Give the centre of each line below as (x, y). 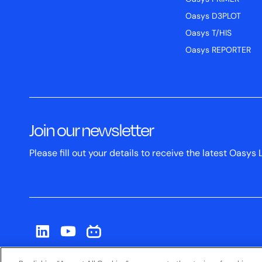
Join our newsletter (92, 129)
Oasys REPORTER (218, 51)
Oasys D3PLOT (213, 17)
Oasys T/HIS (209, 34)
